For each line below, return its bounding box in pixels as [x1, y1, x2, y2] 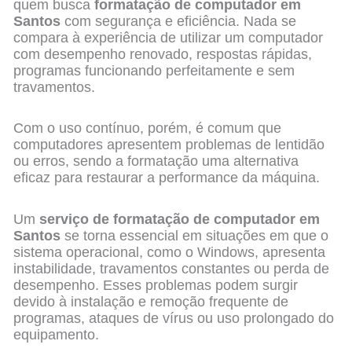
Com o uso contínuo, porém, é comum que [13, 120, 282, 137]
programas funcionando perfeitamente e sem [13, 62, 295, 79]
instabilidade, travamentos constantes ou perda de [13, 260, 330, 277]
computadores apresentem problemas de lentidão [13, 137, 325, 153]
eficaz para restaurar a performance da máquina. [13, 170, 321, 186]
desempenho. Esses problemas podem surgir [13, 277, 299, 293]
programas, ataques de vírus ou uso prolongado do [13, 310, 335, 326]
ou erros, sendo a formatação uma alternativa [13, 153, 299, 170]
